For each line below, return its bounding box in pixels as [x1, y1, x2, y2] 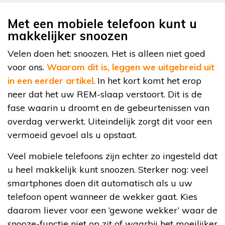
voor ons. [8, 61, 47, 73]
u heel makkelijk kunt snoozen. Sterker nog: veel [8, 164, 208, 176]
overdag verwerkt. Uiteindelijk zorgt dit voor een [8, 116, 212, 128]
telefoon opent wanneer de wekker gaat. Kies [8, 191, 197, 203]
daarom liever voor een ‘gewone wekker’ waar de [8, 204, 217, 216]
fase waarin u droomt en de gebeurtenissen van [8, 102, 209, 114]
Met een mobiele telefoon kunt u [8, 16, 197, 32]
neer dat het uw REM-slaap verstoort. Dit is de [8, 88, 202, 100]
